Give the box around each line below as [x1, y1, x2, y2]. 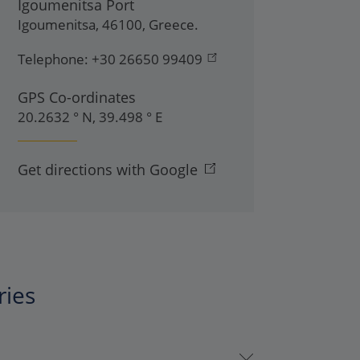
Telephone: [18, 49, 88, 68]
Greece [149, 14, 194, 34]
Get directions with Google [18, 159, 198, 179]
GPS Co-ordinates [18, 87, 136, 107]
